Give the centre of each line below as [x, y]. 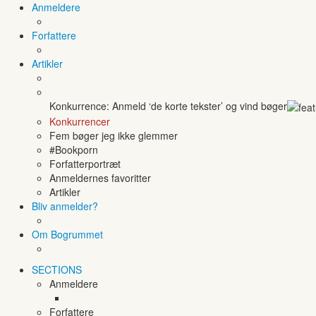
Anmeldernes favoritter [100, 178]
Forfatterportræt [85, 164]
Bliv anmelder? [65, 206]
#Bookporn [74, 150]
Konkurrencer [80, 122]
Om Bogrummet [67, 235]
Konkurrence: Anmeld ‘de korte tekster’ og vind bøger [168, 106]
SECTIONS [57, 270]
